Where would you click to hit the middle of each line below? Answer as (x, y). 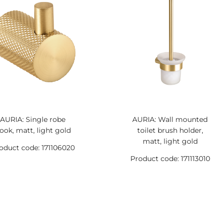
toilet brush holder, (170, 130)
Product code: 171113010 (170, 159)
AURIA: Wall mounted (170, 119)
